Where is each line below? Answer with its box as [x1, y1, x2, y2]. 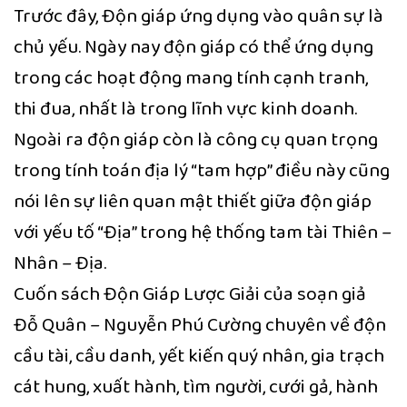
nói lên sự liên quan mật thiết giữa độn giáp [14, 185, 372, 216]
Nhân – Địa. [14, 247, 106, 278]
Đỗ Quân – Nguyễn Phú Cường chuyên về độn [14, 309, 386, 340]
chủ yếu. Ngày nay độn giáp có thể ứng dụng [14, 31, 373, 62]
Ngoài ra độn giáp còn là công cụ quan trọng [14, 124, 378, 154]
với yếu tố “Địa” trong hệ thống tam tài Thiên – [14, 216, 392, 247]
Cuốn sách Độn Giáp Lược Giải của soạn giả [14, 278, 366, 309]
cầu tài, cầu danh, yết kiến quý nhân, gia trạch [14, 340, 384, 371]
